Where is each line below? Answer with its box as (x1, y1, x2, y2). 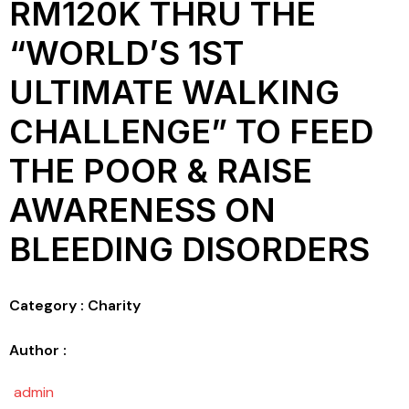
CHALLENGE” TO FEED (9, 110, 373, 152)
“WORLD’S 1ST (9, 32, 244, 73)
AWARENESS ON (9, 189, 276, 230)
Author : (9, 340, 67, 360)
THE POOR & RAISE (9, 150, 312, 191)
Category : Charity (9, 295, 141, 315)
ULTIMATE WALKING (9, 71, 340, 112)
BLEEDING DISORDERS (9, 228, 370, 269)
